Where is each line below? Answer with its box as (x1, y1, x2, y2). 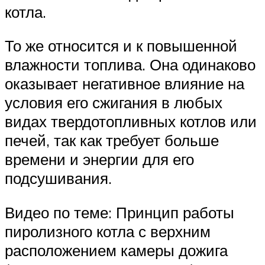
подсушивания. (5, 169, 112, 188)
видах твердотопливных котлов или (5, 112, 257, 131)
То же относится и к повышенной (5, 36, 237, 56)
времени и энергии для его (5, 150, 194, 169)
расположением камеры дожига (5, 240, 228, 260)
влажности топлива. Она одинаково (5, 55, 256, 75)
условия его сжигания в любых (5, 93, 222, 112)
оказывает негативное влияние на (5, 74, 244, 93)
